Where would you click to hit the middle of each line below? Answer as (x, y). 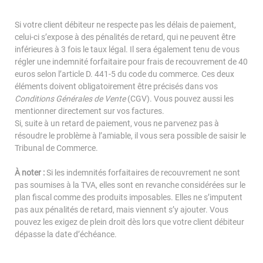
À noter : (30, 173)
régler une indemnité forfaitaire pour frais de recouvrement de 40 (131, 62)
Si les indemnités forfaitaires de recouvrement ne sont (142, 173)
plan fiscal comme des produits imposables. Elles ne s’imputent (129, 197)
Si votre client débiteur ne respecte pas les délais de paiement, (125, 25)
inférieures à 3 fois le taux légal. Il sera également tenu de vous (127, 49)
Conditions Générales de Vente (71, 99)
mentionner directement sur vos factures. (90, 111)
